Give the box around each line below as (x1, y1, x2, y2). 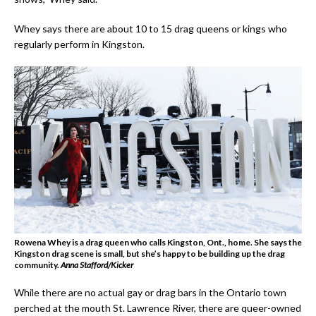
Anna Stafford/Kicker (61, 260, 133, 271)
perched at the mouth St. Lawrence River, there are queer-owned (14, 302, 301, 315)
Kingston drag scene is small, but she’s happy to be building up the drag (14, 248, 285, 260)
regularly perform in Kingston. (14, 37, 145, 50)
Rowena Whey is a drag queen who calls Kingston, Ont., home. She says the (14, 237, 302, 248)
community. (14, 260, 61, 271)
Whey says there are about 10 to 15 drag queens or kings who (14, 22, 287, 35)
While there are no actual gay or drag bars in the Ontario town (14, 286, 286, 299)
